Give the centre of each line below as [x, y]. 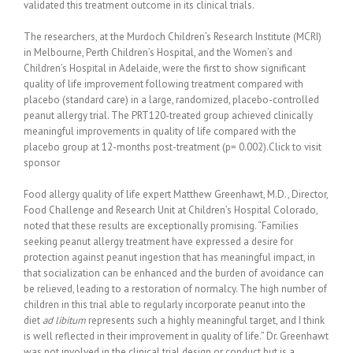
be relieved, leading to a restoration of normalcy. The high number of [175, 288]
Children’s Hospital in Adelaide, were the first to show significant [165, 68]
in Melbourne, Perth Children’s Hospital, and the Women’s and [158, 52]
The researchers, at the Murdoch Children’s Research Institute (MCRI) [173, 36]
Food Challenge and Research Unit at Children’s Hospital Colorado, [171, 210]
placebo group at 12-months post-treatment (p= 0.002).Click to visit [173, 147]
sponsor [43, 162]
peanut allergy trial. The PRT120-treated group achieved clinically [168, 115]
